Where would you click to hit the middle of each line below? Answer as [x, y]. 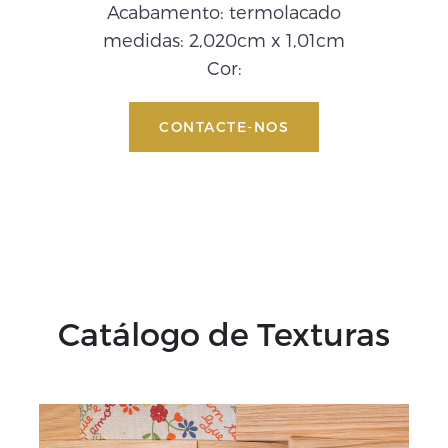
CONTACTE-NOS [224, 126]
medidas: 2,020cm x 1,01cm [224, 39]
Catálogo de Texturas [224, 333]
